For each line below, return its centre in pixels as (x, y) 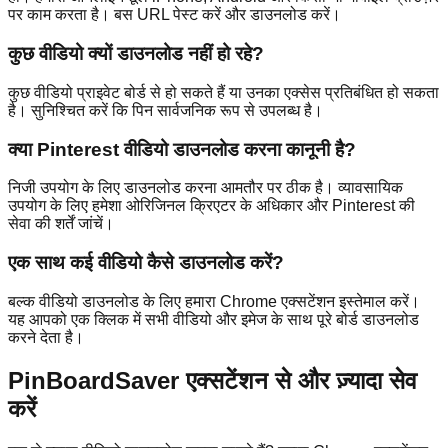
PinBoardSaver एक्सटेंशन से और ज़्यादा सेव (212, 380)
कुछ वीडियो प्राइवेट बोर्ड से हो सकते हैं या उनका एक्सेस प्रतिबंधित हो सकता (223, 92)
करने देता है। (46, 337)
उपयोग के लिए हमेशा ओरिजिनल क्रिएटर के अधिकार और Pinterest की (211, 206)
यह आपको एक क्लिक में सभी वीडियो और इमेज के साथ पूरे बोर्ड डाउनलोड (213, 319)
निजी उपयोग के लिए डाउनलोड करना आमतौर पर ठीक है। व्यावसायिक (205, 188)
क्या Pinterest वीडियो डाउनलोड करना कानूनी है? (182, 149)
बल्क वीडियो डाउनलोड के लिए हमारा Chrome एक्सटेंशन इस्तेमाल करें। (214, 301)
